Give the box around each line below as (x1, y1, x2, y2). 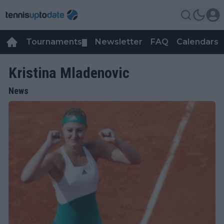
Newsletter (95, 37, 142, 46)
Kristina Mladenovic (8, 64, 129, 81)
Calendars (176, 37, 218, 46)
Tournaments (26, 37, 82, 46)
